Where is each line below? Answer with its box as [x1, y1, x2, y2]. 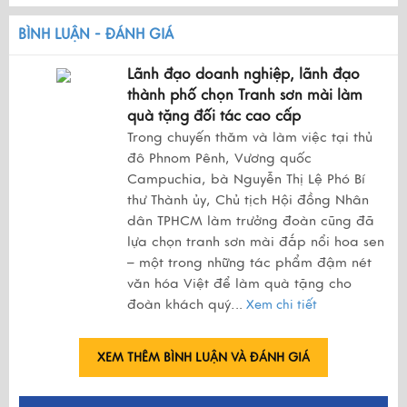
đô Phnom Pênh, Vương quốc [127, 149, 312, 166]
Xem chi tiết [246, 296, 317, 313]
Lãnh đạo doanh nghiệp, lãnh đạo [127, 65, 360, 84]
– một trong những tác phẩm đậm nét [127, 253, 372, 271]
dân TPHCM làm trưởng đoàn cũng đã [127, 212, 374, 229]
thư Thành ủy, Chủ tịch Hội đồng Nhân [127, 191, 369, 208]
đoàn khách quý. [127, 295, 235, 313]
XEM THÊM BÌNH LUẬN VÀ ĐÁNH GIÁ [97, 349, 310, 365]
